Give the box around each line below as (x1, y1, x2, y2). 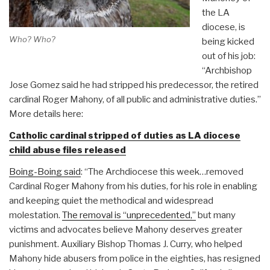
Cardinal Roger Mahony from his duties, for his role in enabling (9, 180, 257, 192)
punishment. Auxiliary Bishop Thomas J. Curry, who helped (9, 238, 242, 250)
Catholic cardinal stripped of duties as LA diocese (9, 130, 240, 141)
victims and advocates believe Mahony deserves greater (9, 224, 242, 235)
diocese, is (201, 21, 245, 33)
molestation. (9, 209, 62, 221)
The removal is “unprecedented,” (62, 209, 196, 221)
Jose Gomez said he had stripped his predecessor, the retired (9, 79, 259, 90)
